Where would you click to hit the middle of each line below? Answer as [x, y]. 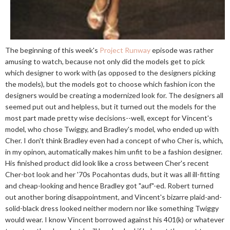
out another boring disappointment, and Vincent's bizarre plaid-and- [113, 197]
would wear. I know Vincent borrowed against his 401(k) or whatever [115, 219]
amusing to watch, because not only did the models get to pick [105, 61]
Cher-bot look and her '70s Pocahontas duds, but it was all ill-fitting [112, 174]
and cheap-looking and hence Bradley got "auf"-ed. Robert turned [109, 185]
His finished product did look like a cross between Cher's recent [107, 163]
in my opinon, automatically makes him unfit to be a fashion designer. [114, 151]
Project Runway [125, 50]
